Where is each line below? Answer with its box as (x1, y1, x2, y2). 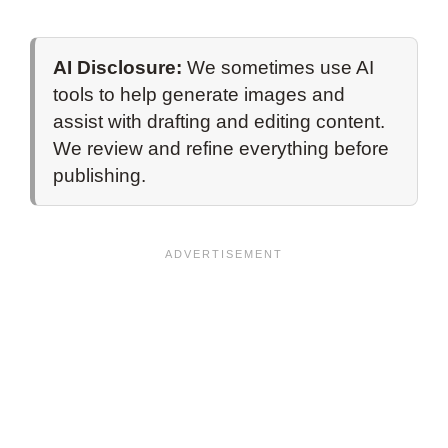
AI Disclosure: (53, 57, 182, 79)
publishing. (53, 165, 146, 187)
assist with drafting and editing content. (53, 111, 385, 133)
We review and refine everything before (53, 138, 389, 160)
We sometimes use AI (182, 57, 374, 79)
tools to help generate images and (53, 84, 345, 106)
